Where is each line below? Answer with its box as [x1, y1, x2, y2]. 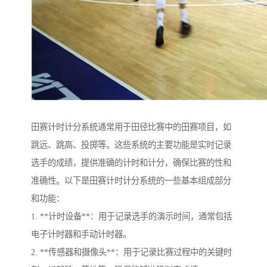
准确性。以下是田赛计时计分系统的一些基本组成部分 [31, 176, 231, 186]
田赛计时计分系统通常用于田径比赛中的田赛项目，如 [31, 122, 231, 132]
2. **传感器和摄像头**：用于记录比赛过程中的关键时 [31, 247, 232, 257]
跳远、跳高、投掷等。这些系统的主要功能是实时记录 [31, 140, 231, 150]
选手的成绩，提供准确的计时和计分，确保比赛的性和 [31, 158, 231, 168]
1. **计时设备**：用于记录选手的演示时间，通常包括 [31, 212, 232, 222]
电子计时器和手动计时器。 [31, 229, 131, 240]
